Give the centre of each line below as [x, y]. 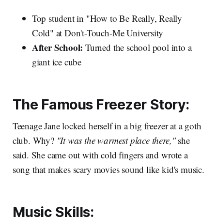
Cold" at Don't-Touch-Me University [98, 33]
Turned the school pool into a [137, 47]
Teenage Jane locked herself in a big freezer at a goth [107, 126]
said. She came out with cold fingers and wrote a [100, 155]
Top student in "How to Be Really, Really [107, 18]
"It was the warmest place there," [116, 140]
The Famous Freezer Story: [101, 105]
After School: [57, 47]
